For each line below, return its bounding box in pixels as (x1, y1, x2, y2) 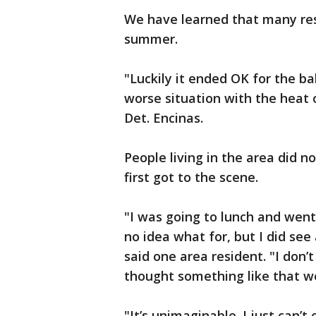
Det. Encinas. (124, 109, 203, 127)
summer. (124, 30, 178, 48)
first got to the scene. (124, 169, 258, 186)
